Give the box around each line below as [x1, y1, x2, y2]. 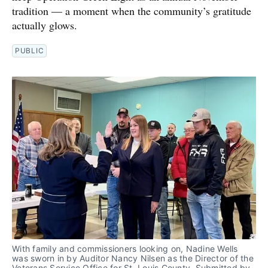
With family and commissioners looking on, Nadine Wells [12, 243, 238, 254]
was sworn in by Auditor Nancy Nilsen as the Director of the [12, 252, 254, 263]
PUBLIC [15, 45, 44, 55]
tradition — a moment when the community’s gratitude [12, 3, 251, 18]
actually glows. [12, 17, 77, 32]
